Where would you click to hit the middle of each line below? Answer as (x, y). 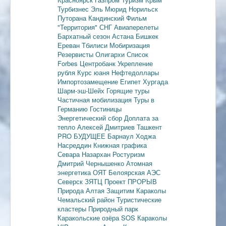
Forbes (69, 63)
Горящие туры (128, 90)
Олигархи (111, 54)
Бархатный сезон (85, 36)
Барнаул (122, 136)
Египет (131, 81)
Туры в (144, 99)
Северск (71, 181)
